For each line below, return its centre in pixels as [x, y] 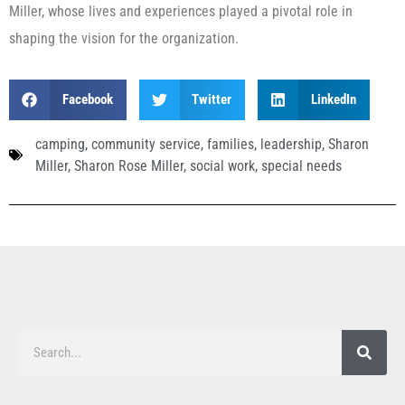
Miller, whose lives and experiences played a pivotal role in [181, 12]
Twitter [212, 100]
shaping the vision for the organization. [124, 39]
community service [146, 144]
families [231, 144]
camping [60, 144]
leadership [291, 144]
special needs [301, 165]
